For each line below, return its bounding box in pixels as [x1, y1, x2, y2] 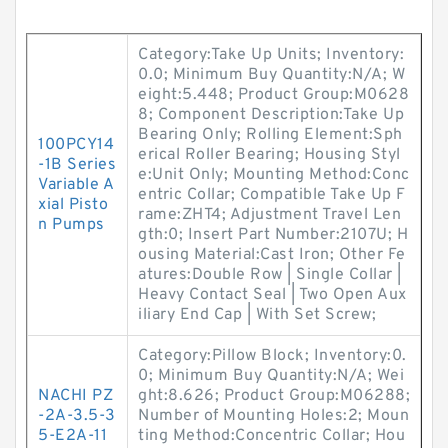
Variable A [38, 175, 114, 195]
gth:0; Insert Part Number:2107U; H [138, 225, 408, 245]
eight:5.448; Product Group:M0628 [138, 85, 409, 105]
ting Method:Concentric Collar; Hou [138, 426, 405, 446]
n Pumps [38, 215, 105, 235]
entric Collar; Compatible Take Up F [138, 185, 406, 205]
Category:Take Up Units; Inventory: [138, 45, 404, 65]
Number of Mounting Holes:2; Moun [138, 406, 409, 426]
